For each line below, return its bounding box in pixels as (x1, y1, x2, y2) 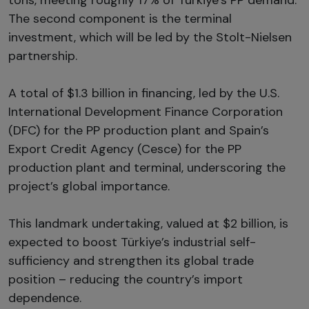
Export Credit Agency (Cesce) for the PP (8, 140, 241, 157)
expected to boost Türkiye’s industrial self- (8, 233, 256, 250)
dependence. (8, 289, 81, 306)
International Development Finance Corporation (8, 103, 283, 120)
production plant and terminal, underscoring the (8, 159, 286, 176)
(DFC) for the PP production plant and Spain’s (8, 121, 269, 139)
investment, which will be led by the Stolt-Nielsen (8, 28, 292, 46)
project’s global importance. (8, 177, 170, 195)
